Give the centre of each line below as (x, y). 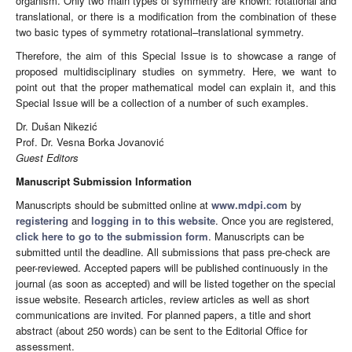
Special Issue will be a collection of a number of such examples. (162, 103)
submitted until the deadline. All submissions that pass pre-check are (173, 252)
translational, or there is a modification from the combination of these (176, 16)
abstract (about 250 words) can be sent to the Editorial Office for (161, 331)
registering (42, 221)
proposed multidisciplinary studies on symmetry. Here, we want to (176, 71)
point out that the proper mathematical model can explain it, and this (176, 87)
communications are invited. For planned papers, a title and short (163, 315)
